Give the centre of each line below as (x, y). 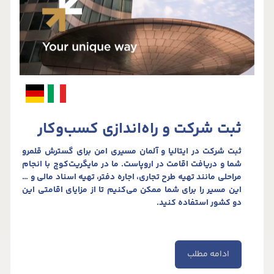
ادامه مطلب (208, 254)
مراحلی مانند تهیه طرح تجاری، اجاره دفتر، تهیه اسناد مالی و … (132, 177)
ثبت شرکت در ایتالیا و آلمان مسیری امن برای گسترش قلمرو (132, 151)
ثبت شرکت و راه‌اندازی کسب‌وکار (139, 129)
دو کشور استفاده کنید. (199, 203)
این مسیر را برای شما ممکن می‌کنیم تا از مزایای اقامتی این (132, 190)
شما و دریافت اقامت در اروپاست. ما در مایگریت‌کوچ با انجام (132, 164)
